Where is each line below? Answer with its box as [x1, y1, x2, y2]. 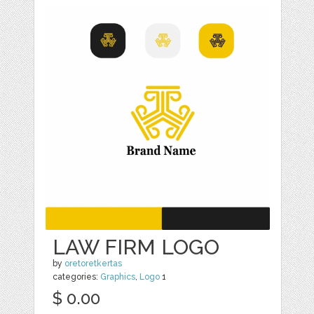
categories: [53, 272, 101, 282]
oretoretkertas [64, 259, 123, 269]
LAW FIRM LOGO [53, 235, 220, 260]
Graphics [100, 272, 136, 282]
